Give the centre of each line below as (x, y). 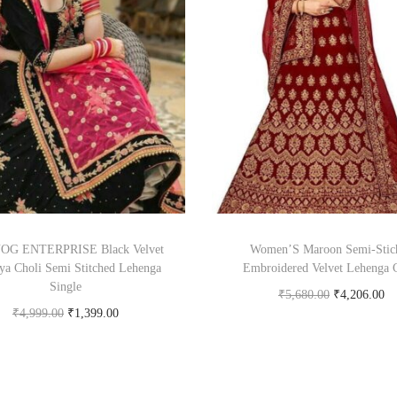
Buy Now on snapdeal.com (74, 336)
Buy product (340, 317)
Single (65, 286)
